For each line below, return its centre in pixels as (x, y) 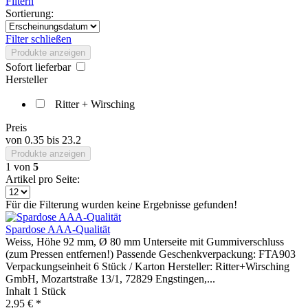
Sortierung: (30, 13)
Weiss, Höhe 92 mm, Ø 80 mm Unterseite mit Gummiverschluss (145, 242)
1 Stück (49, 291)
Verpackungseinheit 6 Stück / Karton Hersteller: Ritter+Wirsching (147, 266)
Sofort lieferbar (40, 67)
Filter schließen (38, 39)
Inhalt (19, 291)
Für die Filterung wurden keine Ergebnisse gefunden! (121, 205)
